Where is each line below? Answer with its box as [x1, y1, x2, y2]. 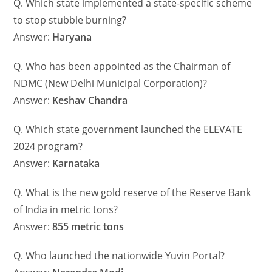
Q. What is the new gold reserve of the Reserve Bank [13, 186, 251, 200]
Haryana [52, 30, 92, 44]
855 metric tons [52, 220, 124, 234]
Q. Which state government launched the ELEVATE [13, 123, 243, 137]
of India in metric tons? [13, 203, 118, 217]
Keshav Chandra [52, 93, 128, 107]
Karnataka [52, 157, 100, 171]
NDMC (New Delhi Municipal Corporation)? [13, 76, 208, 90]
